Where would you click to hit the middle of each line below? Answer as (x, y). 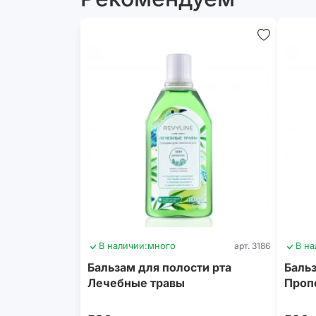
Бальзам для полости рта (159, 267)
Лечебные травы (136, 283)
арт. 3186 (252, 246)
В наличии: (123, 246)
